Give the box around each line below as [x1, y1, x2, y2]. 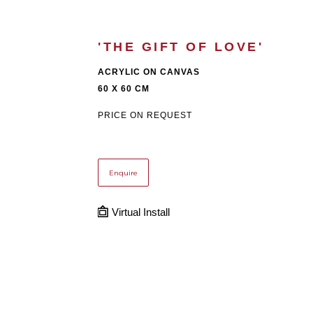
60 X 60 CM [98, 84, 150, 94]
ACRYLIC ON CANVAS [98, 67, 200, 78]
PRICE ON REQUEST [98, 110, 192, 121]
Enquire [109, 168, 138, 177]
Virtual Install [109, 207, 170, 219]
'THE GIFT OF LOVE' [98, 40, 263, 54]
